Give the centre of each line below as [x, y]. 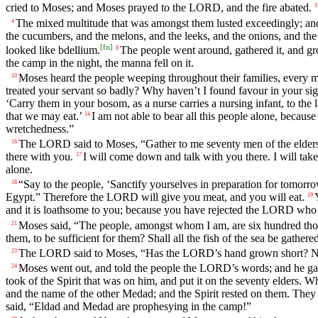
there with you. [39, 157]
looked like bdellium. [53, 50]
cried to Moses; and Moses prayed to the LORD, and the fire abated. [159, 8]
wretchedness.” [40, 129]
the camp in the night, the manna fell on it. [100, 62]
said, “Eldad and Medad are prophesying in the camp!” [128, 306]
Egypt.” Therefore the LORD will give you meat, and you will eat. [155, 197]
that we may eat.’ [44, 116]
